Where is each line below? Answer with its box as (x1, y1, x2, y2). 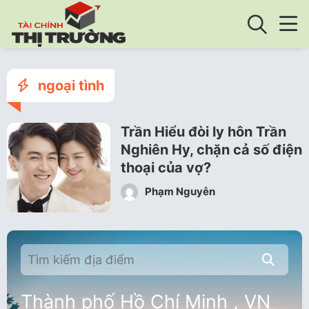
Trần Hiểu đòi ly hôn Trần (121, 123, 286, 140)
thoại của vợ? (121, 159, 211, 176)
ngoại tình (34, 77, 104, 94)
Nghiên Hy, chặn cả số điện (121, 141, 302, 158)
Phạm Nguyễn (143, 184, 215, 198)
